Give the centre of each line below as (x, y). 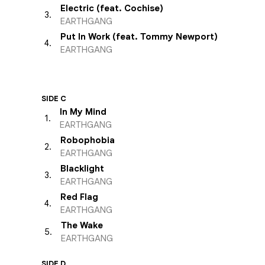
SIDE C (54, 98)
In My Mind (83, 112)
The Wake (82, 225)
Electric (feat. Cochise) (112, 8)
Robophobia (88, 140)
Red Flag (79, 197)
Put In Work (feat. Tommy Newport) (139, 37)
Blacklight (82, 169)
